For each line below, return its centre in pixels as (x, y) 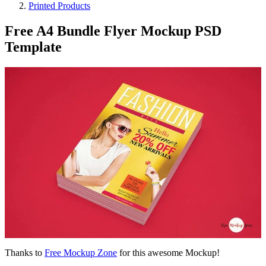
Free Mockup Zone (81, 252)
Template (33, 47)
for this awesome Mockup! (168, 252)
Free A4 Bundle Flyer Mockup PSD (113, 31)
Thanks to (25, 252)
